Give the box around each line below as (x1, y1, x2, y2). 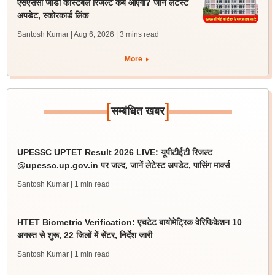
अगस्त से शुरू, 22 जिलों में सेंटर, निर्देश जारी (17, 230, 152, 240)
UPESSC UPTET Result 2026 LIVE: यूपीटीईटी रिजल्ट (17, 147, 212, 157)
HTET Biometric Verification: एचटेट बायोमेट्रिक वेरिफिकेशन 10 (17, 217, 242, 227)
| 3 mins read (115, 30, 159, 39)
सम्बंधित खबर (110, 105, 165, 117)
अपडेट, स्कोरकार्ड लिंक (17, 10, 88, 20)
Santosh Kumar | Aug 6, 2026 (17, 30, 114, 39)
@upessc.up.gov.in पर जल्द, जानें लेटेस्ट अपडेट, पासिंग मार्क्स (17, 160, 230, 170)
